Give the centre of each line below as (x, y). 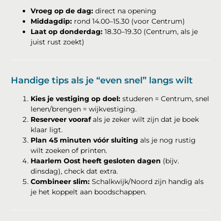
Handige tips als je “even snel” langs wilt (102, 81)
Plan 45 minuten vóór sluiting (85, 140)
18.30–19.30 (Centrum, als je (150, 32)
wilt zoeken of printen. (69, 151)
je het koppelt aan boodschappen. (89, 192)
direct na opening (125, 11)
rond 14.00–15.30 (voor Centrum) (129, 21)
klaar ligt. (47, 130)
